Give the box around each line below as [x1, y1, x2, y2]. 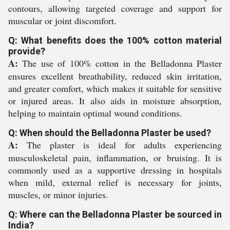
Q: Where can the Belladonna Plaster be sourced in [8, 209, 222, 220]
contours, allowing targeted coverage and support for [8, 2, 222, 14]
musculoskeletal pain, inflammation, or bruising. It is [8, 151, 222, 164]
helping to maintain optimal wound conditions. [8, 107, 182, 119]
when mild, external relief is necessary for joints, [8, 176, 222, 188]
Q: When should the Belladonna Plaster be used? [8, 127, 211, 138]
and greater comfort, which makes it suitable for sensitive [8, 82, 222, 94]
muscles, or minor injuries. [8, 188, 108, 201]
